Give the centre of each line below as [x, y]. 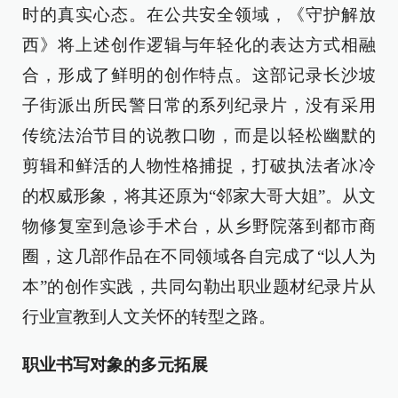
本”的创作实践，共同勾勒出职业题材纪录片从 [199, 287]
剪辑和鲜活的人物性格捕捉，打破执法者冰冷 [199, 166]
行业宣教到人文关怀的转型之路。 [149, 317]
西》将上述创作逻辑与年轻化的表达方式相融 [199, 45]
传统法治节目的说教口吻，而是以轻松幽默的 [199, 135]
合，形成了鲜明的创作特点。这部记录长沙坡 [199, 75]
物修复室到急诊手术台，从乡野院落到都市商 [199, 226]
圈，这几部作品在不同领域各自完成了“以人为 [199, 256]
